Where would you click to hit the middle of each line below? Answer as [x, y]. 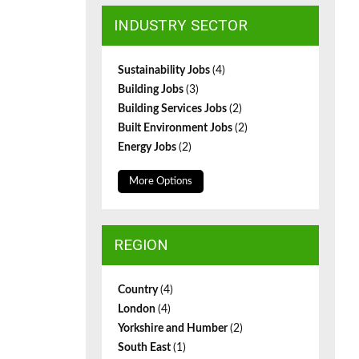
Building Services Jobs [173, 109]
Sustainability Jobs [165, 71]
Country [139, 290]
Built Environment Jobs [176, 128]
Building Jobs [152, 90]
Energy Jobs [148, 147]
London [138, 309]
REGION [141, 245]
